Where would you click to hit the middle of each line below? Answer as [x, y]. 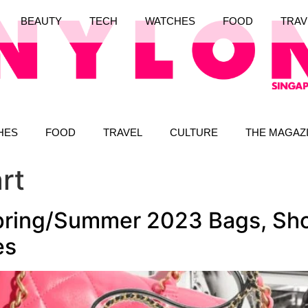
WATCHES [170, 21]
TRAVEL [123, 132]
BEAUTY [41, 21]
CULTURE [194, 132]
